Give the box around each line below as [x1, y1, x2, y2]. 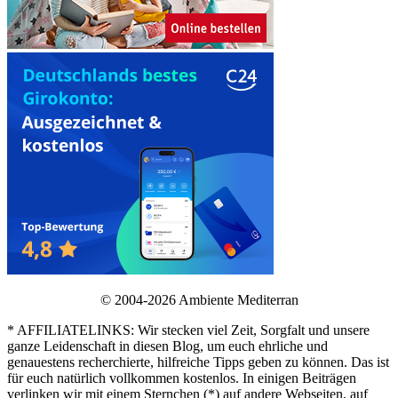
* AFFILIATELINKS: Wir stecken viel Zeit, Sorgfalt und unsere [7, 322, 370, 338]
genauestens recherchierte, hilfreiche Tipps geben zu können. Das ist [7, 354, 389, 370]
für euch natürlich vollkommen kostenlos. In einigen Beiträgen [7, 370, 356, 386]
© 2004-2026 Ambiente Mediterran [99, 292, 298, 308]
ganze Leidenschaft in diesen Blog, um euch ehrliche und [7, 338, 328, 354]
